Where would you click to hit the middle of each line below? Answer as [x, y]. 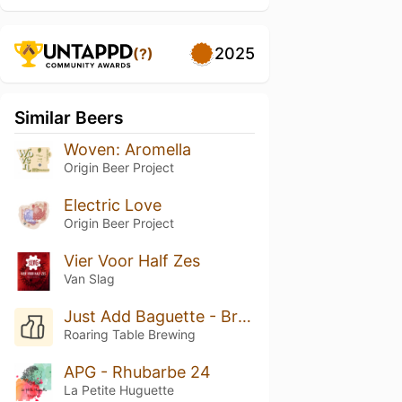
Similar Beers [69, 118]
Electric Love [112, 205]
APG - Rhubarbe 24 [137, 371]
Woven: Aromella [127, 149]
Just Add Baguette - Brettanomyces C [244, 316]
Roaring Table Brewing [129, 334]
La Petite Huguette [118, 389]
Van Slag [89, 278]
